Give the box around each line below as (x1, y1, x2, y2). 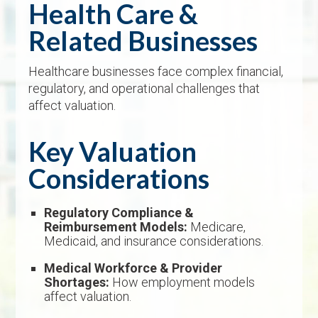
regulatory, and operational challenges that (28, 81, 261, 97)
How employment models (109, 275, 256, 290)
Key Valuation (28, 135, 197, 168)
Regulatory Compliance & (44, 205, 194, 221)
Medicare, (187, 219, 246, 235)
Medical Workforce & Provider (44, 261, 223, 276)
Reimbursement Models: (44, 219, 188, 235)
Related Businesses (28, 24, 258, 57)
